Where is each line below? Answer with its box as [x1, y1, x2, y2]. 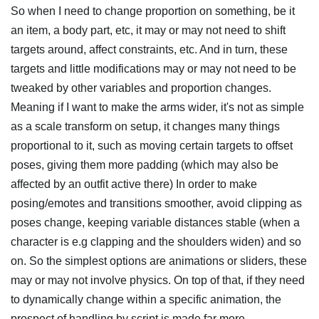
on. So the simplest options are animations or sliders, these [11, 255, 307, 267]
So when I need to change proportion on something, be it [11, 5, 295, 17]
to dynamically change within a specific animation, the [11, 293, 281, 305]
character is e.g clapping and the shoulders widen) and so [11, 236, 301, 248]
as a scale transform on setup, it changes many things [11, 120, 280, 132]
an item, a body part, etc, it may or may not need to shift [11, 24, 286, 36]
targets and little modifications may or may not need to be [11, 63, 296, 75]
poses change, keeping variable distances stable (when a [11, 216, 300, 229]
